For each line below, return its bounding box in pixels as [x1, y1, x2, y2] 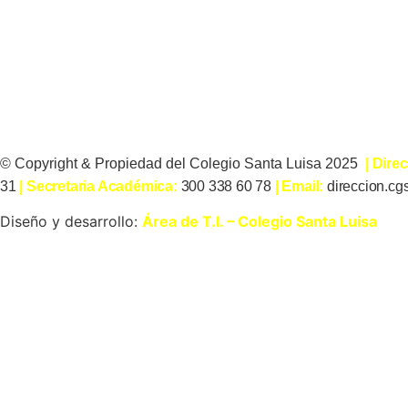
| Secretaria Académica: [19, 178, 181, 194]
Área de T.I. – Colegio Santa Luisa [142, 212, 377, 231]
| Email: [274, 178, 328, 194]
